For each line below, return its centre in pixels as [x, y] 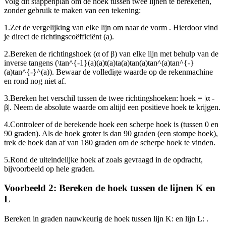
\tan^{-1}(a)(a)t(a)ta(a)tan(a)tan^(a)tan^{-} [126, 63]
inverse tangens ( [31, 63]
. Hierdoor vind [193, 27]
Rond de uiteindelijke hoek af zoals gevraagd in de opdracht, [106, 159]
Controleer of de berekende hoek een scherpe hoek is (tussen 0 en [114, 124]
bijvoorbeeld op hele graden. [49, 168]
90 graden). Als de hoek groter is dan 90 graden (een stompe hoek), [111, 133]
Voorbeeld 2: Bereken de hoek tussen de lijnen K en [110, 188]
